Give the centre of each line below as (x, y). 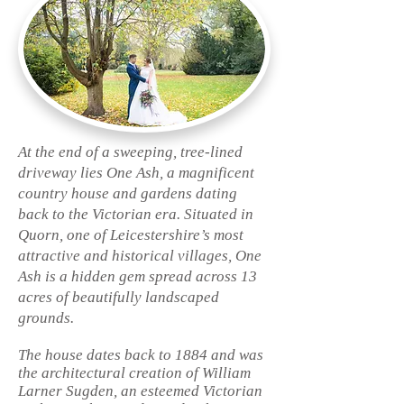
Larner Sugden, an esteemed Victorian (140, 391)
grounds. (48, 318)
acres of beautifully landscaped (119, 297)
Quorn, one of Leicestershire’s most (131, 235)
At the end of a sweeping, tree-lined (130, 152)
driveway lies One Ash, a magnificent (136, 173)
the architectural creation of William (134, 373)
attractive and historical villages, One (140, 256)
